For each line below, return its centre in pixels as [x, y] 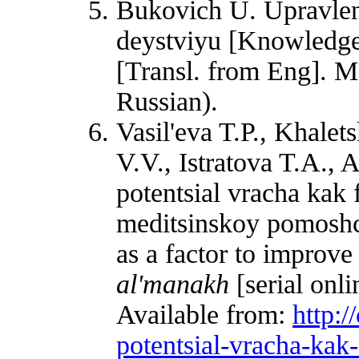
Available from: [204, 315]
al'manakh [176, 284]
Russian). [167, 101]
